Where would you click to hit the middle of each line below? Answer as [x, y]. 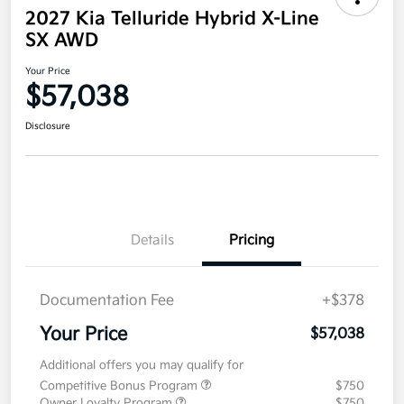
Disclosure [48, 127]
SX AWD [62, 41]
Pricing [252, 241]
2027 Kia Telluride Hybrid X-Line [172, 19]
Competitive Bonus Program [120, 386]
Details [152, 241]
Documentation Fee [107, 301]
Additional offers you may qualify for [142, 366]
